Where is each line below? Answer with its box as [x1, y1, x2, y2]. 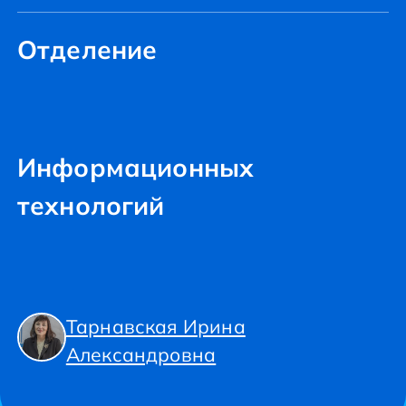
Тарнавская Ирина [65, 314, 246, 338]
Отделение [16, 34, 158, 65]
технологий [16, 189, 165, 221]
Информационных [16, 151, 255, 183]
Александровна [65, 343, 217, 366]
